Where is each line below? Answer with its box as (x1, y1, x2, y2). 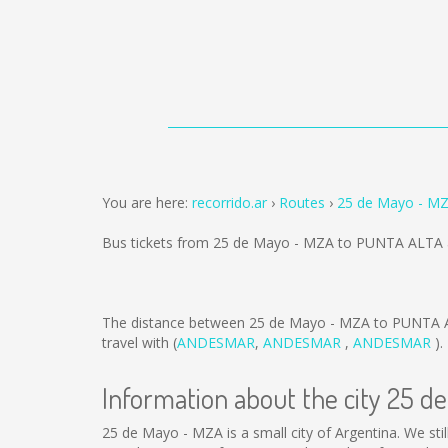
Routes (279, 193, 325, 212)
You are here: (102, 193, 192, 212)
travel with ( (102, 333, 177, 352)
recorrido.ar (192, 193, 267, 212)
